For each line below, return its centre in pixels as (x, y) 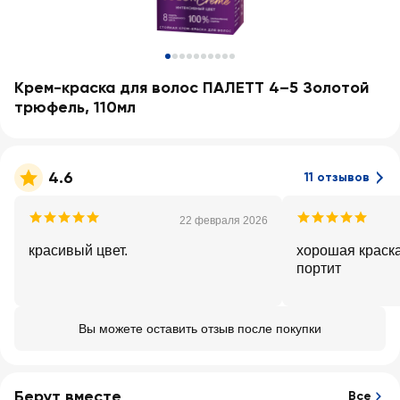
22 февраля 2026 (224, 221)
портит (319, 268)
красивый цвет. (78, 250)
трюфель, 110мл (75, 107)
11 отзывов (337, 177)
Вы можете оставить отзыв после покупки (200, 329)
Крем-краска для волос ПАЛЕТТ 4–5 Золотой (192, 87)
